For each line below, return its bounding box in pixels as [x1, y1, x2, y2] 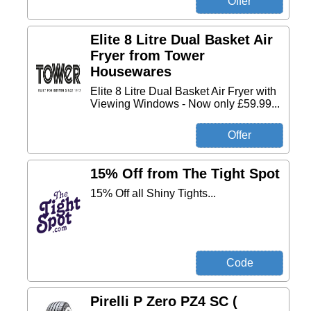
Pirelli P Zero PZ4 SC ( [90, 294, 237, 309]
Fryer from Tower [90, 48, 205, 63]
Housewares [90, 64, 171, 79]
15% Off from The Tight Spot [90, 166, 280, 181]
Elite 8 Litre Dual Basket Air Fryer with [90, 85, 276, 97]
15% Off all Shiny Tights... [90, 187, 216, 199]
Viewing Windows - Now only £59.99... [90, 98, 280, 110]
